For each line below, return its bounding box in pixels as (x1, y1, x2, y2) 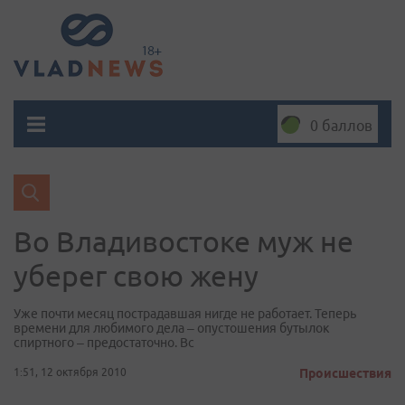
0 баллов (310, 118, 372, 134)
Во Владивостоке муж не (14, 225, 353, 258)
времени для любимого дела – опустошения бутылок (14, 321, 330, 335)
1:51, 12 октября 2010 (14, 366, 127, 378)
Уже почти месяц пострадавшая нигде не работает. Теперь (14, 306, 356, 321)
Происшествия (299, 366, 391, 381)
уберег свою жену (14, 259, 259, 292)
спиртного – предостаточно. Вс (14, 335, 194, 350)
